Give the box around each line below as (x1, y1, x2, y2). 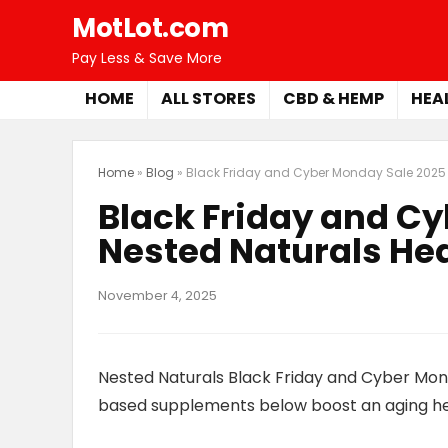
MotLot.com (72, 10, 228, 46)
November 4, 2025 (98, 287, 217, 304)
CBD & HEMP (283, 87, 384, 110)
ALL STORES (161, 87, 256, 110)
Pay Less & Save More (72, 48, 222, 68)
